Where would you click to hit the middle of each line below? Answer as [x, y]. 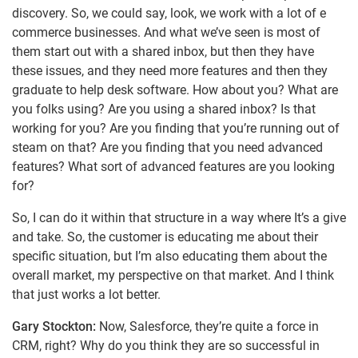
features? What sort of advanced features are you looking [173, 167]
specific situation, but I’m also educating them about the [169, 257]
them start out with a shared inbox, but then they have [163, 52]
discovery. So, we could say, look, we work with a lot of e [169, 14]
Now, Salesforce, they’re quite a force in [209, 327]
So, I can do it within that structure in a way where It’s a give [179, 218]
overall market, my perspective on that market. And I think [173, 276]
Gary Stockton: [56, 327]
